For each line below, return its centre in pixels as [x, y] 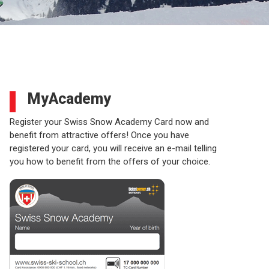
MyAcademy [69, 99]
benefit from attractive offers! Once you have [99, 135]
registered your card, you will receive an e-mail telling [113, 148]
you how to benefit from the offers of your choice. [110, 162]
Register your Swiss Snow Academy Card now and [109, 122]
